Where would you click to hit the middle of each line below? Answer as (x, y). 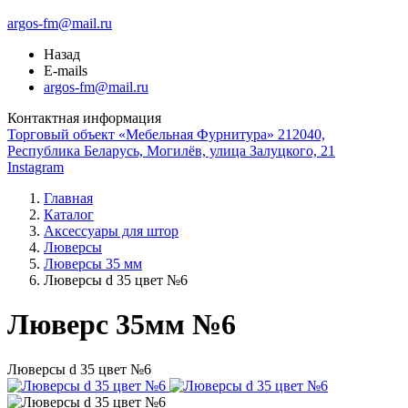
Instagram (36, 167)
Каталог (69, 214)
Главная (68, 198)
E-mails (66, 71)
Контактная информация (84, 118)
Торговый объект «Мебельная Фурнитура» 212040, (166, 134)
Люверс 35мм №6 (122, 325)
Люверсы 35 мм (93, 264)
